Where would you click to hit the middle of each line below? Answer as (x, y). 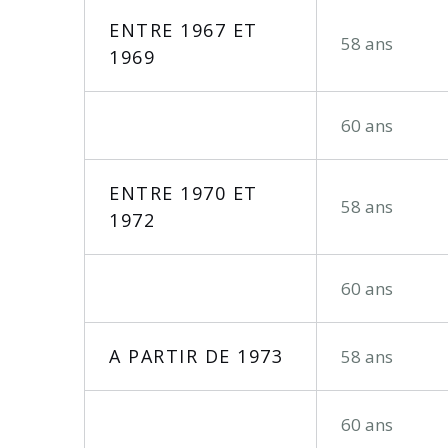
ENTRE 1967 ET (183, 30)
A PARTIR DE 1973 (196, 356)
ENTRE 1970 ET (183, 193)
